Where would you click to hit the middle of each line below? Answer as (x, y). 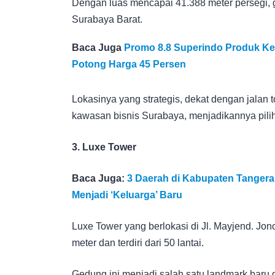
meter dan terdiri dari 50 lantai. (138, 242)
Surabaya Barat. (107, 19)
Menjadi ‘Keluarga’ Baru (127, 195)
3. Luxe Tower (104, 147)
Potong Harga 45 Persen (129, 64)
